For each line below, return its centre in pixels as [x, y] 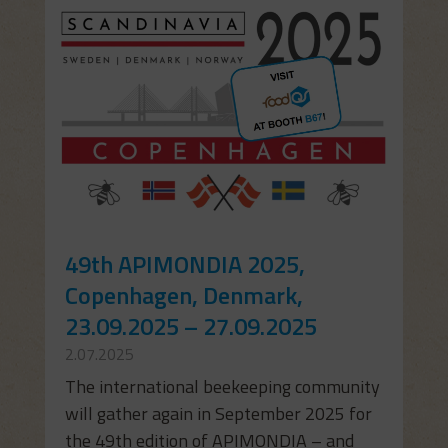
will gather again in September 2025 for [218, 414]
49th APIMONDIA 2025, [184, 264]
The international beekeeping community [222, 387]
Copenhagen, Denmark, [183, 295]
